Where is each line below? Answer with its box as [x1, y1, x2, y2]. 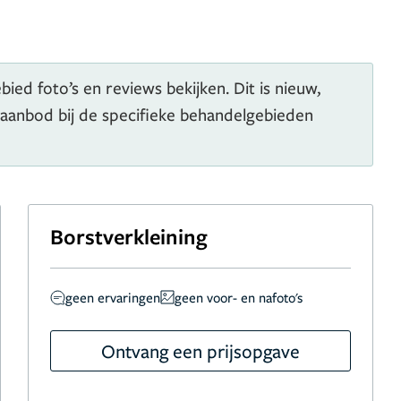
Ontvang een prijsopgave [100, 338, 300, 363]
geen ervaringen [65, 288, 161, 306]
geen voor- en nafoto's [175, 288, 303, 306]
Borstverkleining [50, 222, 209, 251]
